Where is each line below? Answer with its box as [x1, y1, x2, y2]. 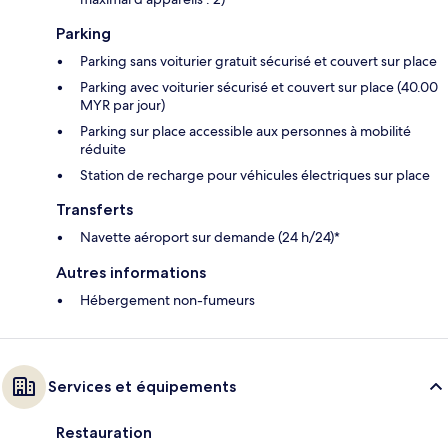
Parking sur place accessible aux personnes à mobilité [80, 121, 411, 140]
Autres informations [56, 262, 206, 282]
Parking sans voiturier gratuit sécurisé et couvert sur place [80, 51, 437, 70]
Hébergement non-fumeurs [80, 290, 255, 309]
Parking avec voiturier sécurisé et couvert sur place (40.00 [80, 77, 438, 96]
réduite [80, 139, 126, 158]
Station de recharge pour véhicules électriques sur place [80, 165, 430, 184]
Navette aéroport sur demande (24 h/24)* [80, 227, 340, 246]
